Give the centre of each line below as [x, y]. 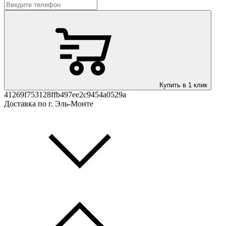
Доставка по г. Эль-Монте [49, 103]
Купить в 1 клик [183, 85]
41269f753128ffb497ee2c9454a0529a [65, 94]
